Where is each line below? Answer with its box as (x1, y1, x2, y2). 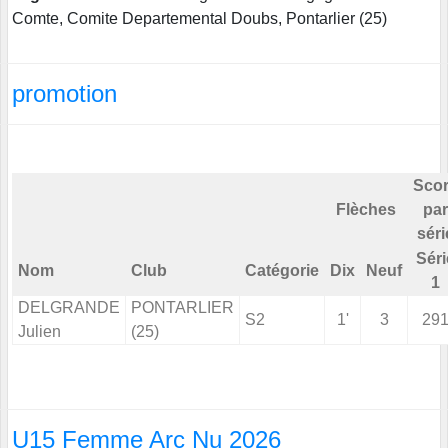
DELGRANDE (18, 299, 120, 317)
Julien (18, 323, 61, 341)
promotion (12, 80, 117, 108)
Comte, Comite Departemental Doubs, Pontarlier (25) (12, 10, 387, 28)
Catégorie (245, 262, 319, 280)
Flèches (336, 201, 396, 219)
